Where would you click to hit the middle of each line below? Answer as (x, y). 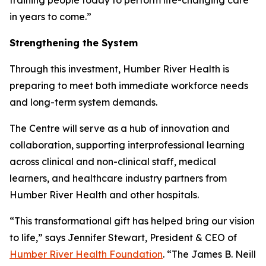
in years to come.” (50, 16)
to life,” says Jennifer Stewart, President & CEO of (123, 237)
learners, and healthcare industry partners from (118, 178)
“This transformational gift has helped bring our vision (132, 221)
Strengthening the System (74, 42)
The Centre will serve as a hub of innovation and (120, 128)
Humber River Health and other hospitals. (104, 194)
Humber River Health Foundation (86, 254)
